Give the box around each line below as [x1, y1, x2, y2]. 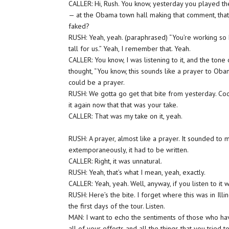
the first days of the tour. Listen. [68, 201, 166, 211]
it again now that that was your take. [68, 100, 178, 109]
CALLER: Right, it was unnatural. [68, 156, 163, 166]
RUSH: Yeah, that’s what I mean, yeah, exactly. [68, 168, 206, 177]
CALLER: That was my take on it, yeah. [68, 111, 183, 121]
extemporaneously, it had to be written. [68, 145, 189, 154]
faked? [68, 21, 90, 31]
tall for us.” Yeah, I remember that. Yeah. [68, 44, 191, 53]
